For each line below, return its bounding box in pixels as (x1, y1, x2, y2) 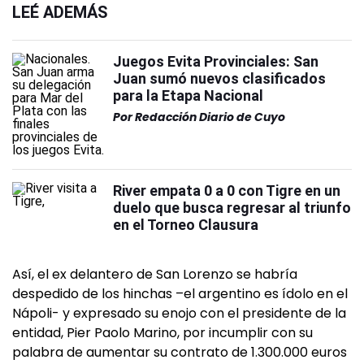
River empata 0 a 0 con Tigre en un (113, 182, 340, 199)
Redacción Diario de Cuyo (135, 109, 285, 125)
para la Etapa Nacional (113, 87, 263, 104)
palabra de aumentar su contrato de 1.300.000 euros (12, 343, 347, 362)
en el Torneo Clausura (113, 216, 258, 233)
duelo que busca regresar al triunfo (113, 199, 351, 216)
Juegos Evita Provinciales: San (113, 53, 318, 70)
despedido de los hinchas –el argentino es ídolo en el (12, 284, 348, 303)
